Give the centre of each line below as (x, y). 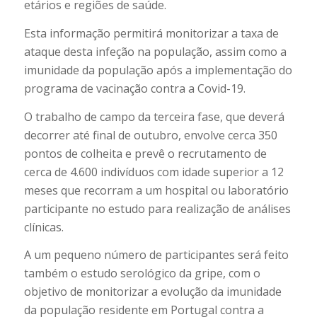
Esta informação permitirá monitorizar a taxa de (151, 34)
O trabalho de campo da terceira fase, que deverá (154, 116)
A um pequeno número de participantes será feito (156, 255)
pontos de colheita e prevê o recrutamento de (145, 153)
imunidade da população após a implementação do (158, 70)
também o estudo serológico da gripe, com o (142, 273)
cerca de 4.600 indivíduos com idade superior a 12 (154, 172)
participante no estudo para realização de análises (157, 208)
